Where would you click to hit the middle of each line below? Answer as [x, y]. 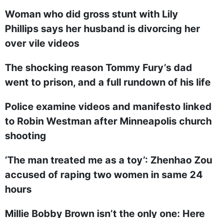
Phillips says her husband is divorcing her [102, 29]
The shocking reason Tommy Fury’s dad [99, 68]
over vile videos [42, 43]
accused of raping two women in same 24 [104, 175]
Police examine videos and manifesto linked [108, 107]
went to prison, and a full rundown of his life [108, 82]
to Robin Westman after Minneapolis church [108, 121]
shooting [26, 136]
